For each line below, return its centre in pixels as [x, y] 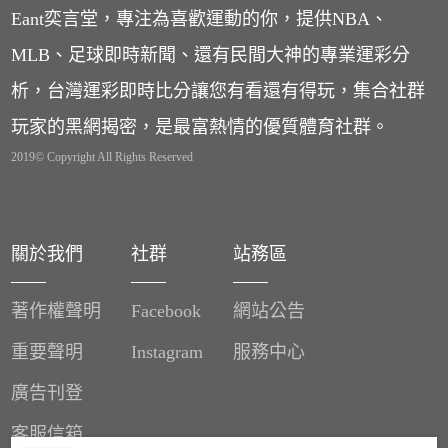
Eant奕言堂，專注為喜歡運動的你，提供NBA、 [200, 18]
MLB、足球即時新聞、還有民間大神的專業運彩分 [211, 54]
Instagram [167, 352]
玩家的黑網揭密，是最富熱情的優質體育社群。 [200, 126]
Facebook [166, 311]
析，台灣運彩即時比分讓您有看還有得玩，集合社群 [218, 90]
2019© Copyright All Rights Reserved [102, 156]
